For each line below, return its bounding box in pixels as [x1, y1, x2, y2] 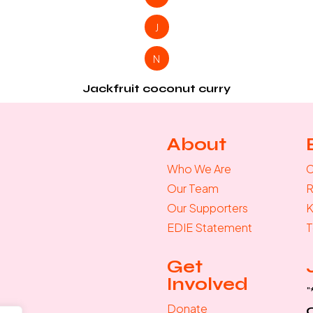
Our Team [167, 181, 219, 196]
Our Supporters [167, 201, 248, 215]
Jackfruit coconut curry [82, 82, 231, 95]
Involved [167, 274, 248, 295]
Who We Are [167, 161, 231, 176]
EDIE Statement [167, 220, 252, 235]
